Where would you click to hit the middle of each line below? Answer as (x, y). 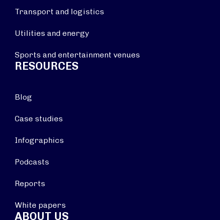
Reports (30, 183)
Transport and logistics (59, 12)
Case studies (39, 119)
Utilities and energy (52, 33)
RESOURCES (47, 66)
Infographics (39, 140)
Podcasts (32, 162)
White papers (40, 205)
